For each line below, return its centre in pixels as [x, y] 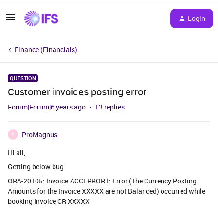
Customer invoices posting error [77, 92]
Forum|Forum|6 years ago [47, 107]
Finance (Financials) [46, 49]
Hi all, [17, 153]
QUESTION [23, 78]
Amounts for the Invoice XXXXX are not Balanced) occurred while [107, 191]
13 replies [110, 107]
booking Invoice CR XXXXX [49, 201]
